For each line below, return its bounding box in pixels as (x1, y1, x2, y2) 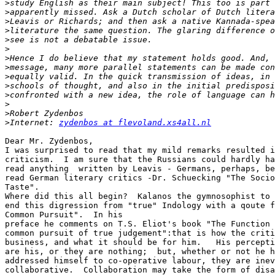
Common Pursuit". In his (5, 210, 123, 220)
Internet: (10, 118, 59, 128)
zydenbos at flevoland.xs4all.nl (59, 118, 211, 128)
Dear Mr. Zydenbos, (5, 136, 93, 146)
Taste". (5, 182, 39, 192)
